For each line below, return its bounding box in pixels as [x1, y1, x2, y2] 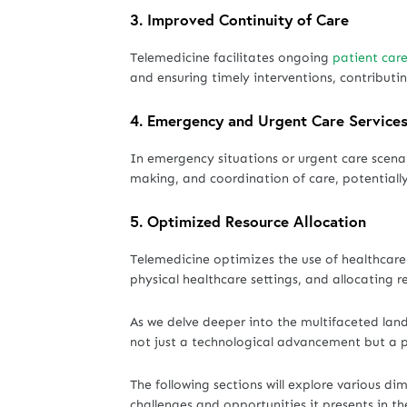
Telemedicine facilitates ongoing [130, 50, 333, 65]
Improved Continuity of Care [147, 9, 349, 30]
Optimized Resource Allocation [147, 211, 366, 232]
